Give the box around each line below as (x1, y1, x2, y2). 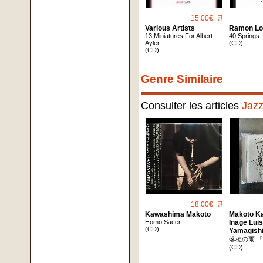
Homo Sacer (145, 218, 181, 226)
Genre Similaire (141, 73, 224, 86)
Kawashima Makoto (145, 210, 211, 219)
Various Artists (145, 24, 195, 33)
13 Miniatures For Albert (145, 32, 213, 40)
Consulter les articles (141, 100, 242, 112)
